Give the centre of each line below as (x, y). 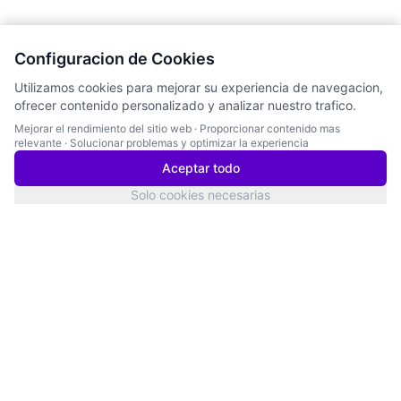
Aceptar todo (200, 168)
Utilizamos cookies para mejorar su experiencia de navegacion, (199, 87)
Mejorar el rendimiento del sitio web (103, 128)
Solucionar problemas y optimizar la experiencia (189, 143)
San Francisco (83, 349)
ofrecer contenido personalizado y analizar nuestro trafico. (185, 105)
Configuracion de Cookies (115, 59)
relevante (38, 143)
